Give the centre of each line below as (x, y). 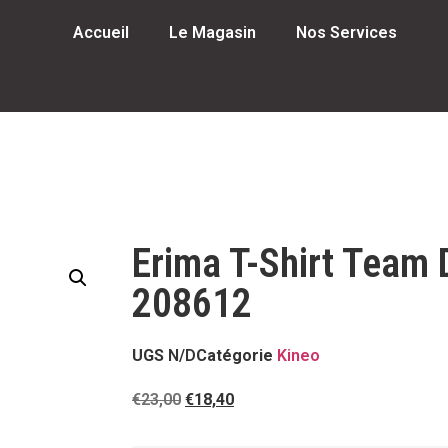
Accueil (100, 32)
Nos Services (346, 32)
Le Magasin (212, 32)
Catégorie (234, 355)
